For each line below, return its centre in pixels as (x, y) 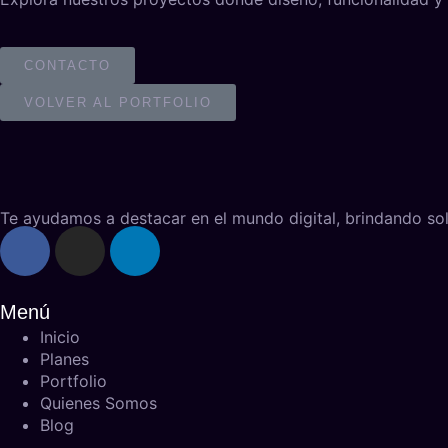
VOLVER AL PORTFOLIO (118, 102)
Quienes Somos (98, 403)
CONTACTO (67, 65)
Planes (64, 359)
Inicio (60, 337)
